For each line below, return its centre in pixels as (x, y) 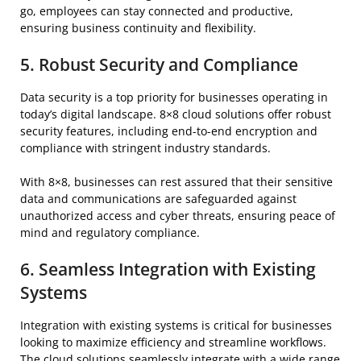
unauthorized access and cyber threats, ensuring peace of (178, 215)
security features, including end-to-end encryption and (169, 131)
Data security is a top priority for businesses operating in (174, 97)
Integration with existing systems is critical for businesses (176, 325)
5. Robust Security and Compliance (159, 64)
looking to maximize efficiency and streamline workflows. (173, 342)
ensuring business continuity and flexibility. (138, 27)
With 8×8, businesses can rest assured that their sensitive (176, 181)
